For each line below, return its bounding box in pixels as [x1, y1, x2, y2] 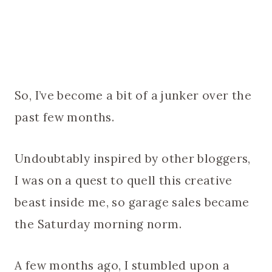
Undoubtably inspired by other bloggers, [15, 151, 251, 166]
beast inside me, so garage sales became [15, 195, 250, 210]
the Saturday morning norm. [15, 217, 182, 232]
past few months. [15, 110, 115, 125]
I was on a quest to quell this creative [15, 173, 233, 188]
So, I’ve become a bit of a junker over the [15, 88, 251, 103]
